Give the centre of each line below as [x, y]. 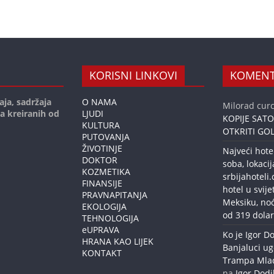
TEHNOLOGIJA [110, 218]
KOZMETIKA [106, 172]
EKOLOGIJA [104, 206]
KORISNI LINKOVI [133, 75]
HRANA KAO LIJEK [118, 241]
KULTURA [101, 125]
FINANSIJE [102, 183]
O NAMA [99, 102]
